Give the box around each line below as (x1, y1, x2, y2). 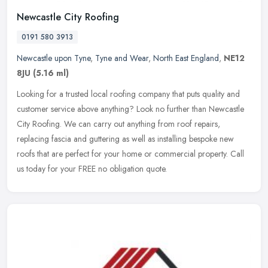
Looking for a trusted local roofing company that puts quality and (17, 88, 240, 100)
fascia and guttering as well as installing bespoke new (51, 133, 234, 145)
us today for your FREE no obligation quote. (17, 163, 167, 175)
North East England (153, 52, 219, 65)
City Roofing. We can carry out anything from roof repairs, (17, 118, 220, 130)
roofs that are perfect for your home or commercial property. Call (17, 148, 244, 160)
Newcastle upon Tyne (17, 52, 90, 65)
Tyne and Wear (95, 52, 148, 65)
